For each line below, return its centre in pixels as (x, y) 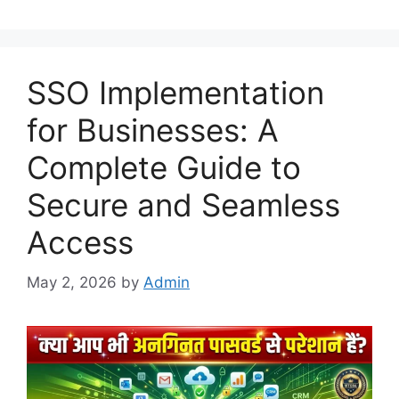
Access (80, 242)
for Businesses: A (153, 130)
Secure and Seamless (183, 205)
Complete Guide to (164, 167)
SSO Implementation (175, 93)
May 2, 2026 (72, 282)
